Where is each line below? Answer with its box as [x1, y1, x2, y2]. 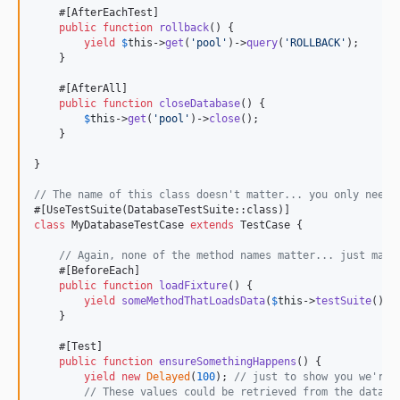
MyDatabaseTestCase [65, 218, 190, 231]
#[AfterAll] [34, 81, 128, 95]
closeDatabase [159, 96, 240, 110]
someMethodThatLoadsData [121, 294, 265, 307]
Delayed [146, 370, 190, 383]
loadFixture [159, 279, 228, 292]
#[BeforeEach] [34, 263, 140, 277]
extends [190, 218, 234, 231]
